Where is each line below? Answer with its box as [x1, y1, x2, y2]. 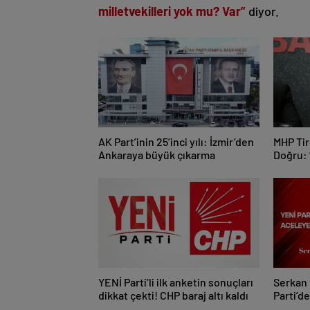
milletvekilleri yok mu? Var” [98, 3, 246, 19]
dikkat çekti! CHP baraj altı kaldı [98, 289, 248, 302]
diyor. [246, 3, 279, 19]
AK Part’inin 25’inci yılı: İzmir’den [98, 135, 254, 149]
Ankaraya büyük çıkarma [98, 148, 215, 162]
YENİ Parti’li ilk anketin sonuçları [98, 275, 253, 289]
